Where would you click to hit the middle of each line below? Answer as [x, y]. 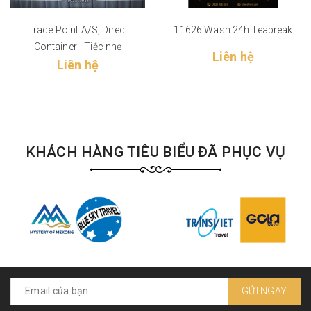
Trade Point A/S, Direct [78, 30]
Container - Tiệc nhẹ [78, 47]
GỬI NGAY [264, 291]
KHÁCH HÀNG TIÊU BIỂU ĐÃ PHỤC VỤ [155, 152]
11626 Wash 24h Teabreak [233, 30]
